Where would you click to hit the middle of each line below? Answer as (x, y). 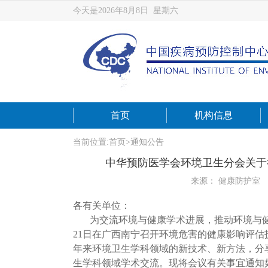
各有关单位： (102, 205)
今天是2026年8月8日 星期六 (126, 10)
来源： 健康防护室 (225, 181)
